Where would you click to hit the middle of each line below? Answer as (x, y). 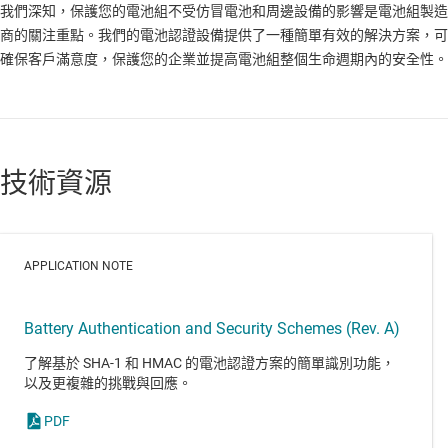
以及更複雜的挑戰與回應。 (108, 383)
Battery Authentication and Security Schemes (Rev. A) (212, 329)
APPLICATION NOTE (78, 266)
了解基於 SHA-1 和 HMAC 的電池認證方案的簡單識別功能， (209, 363)
